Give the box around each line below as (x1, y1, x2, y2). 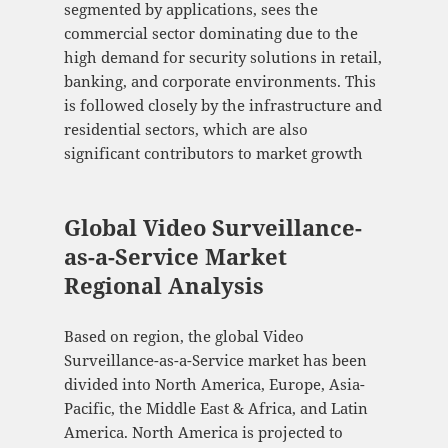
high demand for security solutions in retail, (63, 46, 382, 67)
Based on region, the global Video (63, 325, 304, 346)
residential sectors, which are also (63, 118, 308, 139)
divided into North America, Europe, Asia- (63, 373, 365, 394)
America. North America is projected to (63, 421, 343, 442)
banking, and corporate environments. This (63, 70, 376, 91)
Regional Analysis (63, 269, 264, 300)
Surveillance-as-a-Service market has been (63, 349, 367, 370)
